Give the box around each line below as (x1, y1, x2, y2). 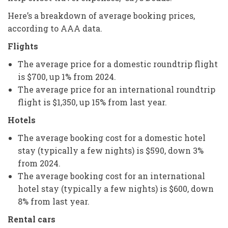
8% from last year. (18, 195, 90, 207)
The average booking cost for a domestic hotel (18, 132, 206, 143)
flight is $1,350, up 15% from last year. (18, 96, 167, 107)
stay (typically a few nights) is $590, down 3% (18, 145, 204, 156)
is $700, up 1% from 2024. (18, 71, 116, 82)
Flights (8, 40, 38, 51)
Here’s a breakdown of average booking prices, (8, 10, 195, 21)
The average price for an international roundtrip (18, 83, 215, 95)
